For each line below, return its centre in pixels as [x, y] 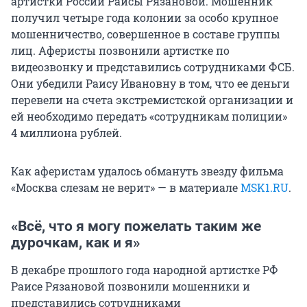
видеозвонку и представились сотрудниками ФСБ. [153, 67]
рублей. [100, 133]
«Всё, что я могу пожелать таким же [136, 226]
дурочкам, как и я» [75, 243]
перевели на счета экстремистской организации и [152, 100]
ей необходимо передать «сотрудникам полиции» [149, 116]
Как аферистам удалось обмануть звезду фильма [147, 171]
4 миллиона [44, 133]
